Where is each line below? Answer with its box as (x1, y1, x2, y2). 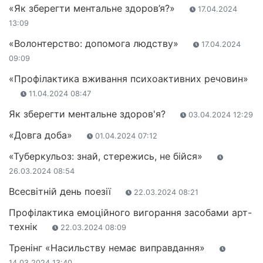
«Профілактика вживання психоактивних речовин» (9, 73, 248, 85)
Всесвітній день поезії (9, 186, 114, 198)
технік (9, 221, 41, 233)
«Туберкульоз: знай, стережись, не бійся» (9, 150, 205, 163)
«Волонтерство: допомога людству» (9, 38, 181, 50)
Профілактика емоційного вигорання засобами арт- (9, 207, 252, 219)
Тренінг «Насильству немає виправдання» (9, 242, 208, 254)
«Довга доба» (9, 129, 75, 141)
